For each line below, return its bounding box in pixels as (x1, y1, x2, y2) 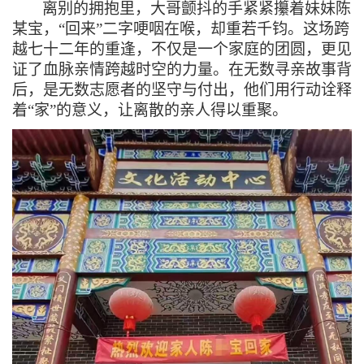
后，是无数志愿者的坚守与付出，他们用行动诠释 (12, 81, 352, 98)
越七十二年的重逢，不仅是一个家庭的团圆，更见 (12, 41, 352, 58)
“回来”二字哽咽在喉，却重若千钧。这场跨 (58, 20, 349, 37)
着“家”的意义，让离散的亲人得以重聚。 (12, 102, 288, 119)
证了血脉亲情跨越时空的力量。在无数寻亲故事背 (12, 61, 352, 78)
